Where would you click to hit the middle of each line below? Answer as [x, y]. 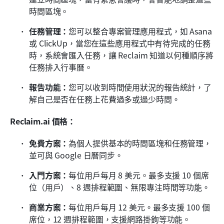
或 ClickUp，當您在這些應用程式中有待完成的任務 [120, 43]
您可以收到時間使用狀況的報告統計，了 [140, 87]
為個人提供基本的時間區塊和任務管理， [140, 143]
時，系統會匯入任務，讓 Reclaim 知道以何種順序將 [121, 55]
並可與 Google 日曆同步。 [76, 155]
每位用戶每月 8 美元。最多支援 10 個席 [139, 175]
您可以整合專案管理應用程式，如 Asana [140, 31]
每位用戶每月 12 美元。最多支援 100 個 [139, 207]
